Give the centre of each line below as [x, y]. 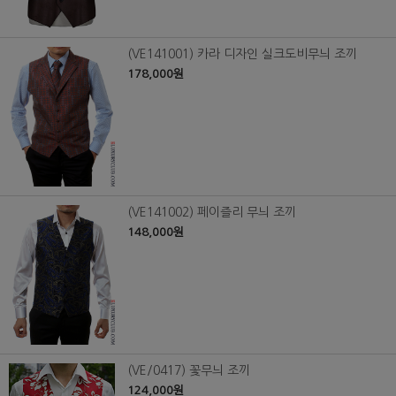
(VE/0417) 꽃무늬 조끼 [189, 370]
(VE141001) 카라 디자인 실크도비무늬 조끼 [242, 54]
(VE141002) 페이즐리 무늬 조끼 [212, 213]
